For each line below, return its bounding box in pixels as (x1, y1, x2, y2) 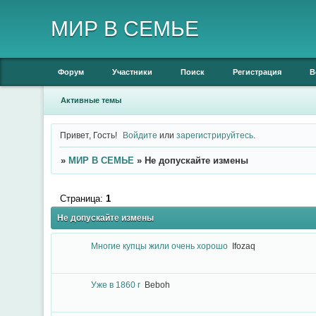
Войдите (123, 130, 158, 140)
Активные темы (60, 96, 121, 104)
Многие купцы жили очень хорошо (90, 241, 228, 251)
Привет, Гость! (59, 130, 117, 140)
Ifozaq (231, 241, 255, 251)
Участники (112, 68, 152, 76)
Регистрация (233, 68, 281, 76)
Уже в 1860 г (90, 280, 140, 290)
